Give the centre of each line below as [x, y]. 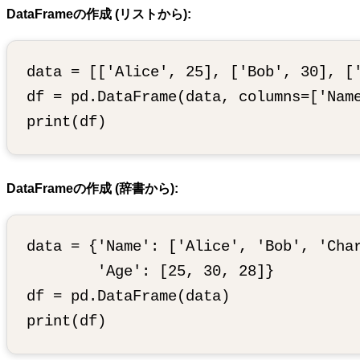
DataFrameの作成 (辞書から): [92, 188]
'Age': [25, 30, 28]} [150, 272]
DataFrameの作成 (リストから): [99, 14]
